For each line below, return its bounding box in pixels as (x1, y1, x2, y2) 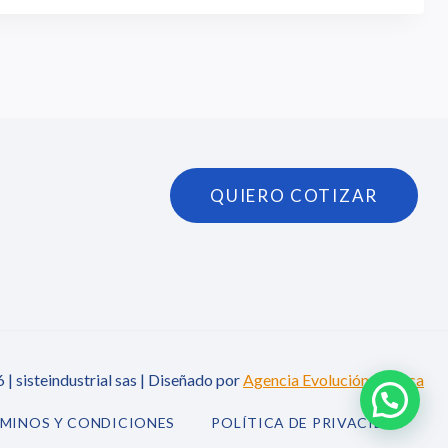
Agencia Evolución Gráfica (243, 369, 424, 389)
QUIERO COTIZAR (210, 184, 378, 206)
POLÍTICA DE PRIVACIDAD (211, 413, 406, 431)
